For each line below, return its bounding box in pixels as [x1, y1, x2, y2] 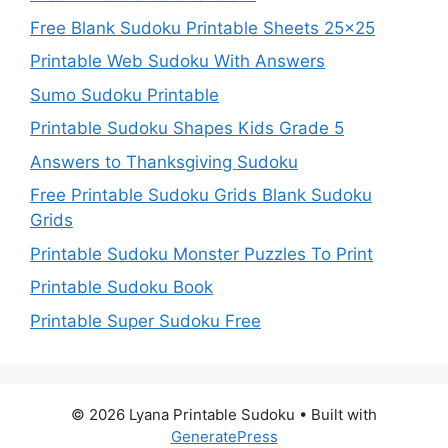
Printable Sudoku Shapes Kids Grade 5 [30, 118, 344, 139]
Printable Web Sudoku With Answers [30, 51, 325, 72]
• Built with [295, 404, 377, 424]
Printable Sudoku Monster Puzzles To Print [30, 243, 373, 264]
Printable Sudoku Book [30, 277, 213, 298]
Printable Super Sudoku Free [30, 310, 261, 331]
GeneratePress [170, 426, 278, 446]
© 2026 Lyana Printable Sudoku [71, 404, 295, 424]
